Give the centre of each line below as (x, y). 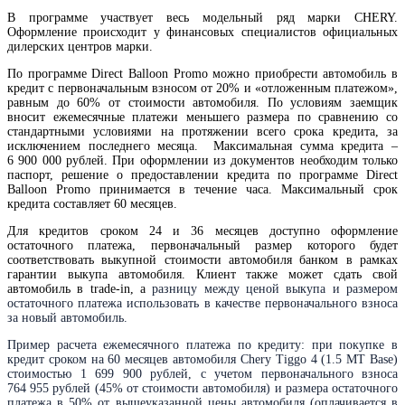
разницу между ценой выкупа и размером (275, 288)
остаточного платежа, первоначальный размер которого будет (202, 245)
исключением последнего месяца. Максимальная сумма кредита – (202, 146)
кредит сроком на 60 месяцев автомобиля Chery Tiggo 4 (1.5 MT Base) (202, 359)
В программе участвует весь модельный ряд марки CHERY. (202, 17)
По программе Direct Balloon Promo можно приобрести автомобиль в (202, 73)
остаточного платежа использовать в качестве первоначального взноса (202, 303)
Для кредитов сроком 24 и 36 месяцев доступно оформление (202, 231)
